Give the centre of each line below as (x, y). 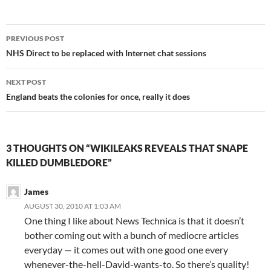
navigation (43, 55)
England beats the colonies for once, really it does (98, 97)
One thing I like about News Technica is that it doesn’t (134, 221)
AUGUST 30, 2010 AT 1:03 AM (73, 206)
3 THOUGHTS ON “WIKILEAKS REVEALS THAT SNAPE (127, 148)
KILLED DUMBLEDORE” (59, 163)
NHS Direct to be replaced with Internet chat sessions (106, 53)
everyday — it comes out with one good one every (126, 250)
